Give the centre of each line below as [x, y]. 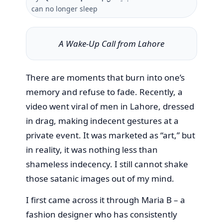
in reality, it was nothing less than [92, 149]
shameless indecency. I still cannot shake [107, 164]
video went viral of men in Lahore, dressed [110, 106]
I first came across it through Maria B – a [106, 200]
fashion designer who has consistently [102, 214]
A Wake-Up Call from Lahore [111, 43]
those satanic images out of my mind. [100, 178]
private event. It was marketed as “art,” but [111, 135]
